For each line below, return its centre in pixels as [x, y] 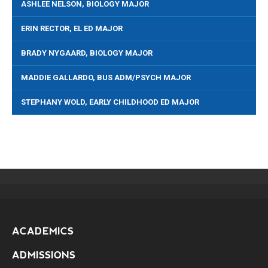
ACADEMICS [43, 231]
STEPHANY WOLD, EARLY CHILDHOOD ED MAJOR [110, 102]
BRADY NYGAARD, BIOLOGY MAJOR [87, 53]
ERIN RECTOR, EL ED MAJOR [72, 28]
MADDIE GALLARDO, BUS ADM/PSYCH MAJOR [106, 77]
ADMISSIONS [44, 255]
